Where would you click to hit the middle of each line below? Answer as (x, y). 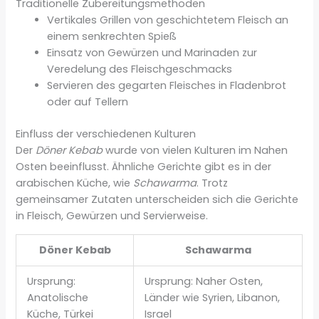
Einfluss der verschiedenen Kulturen (106, 134)
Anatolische (58, 298)
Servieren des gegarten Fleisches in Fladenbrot (167, 85)
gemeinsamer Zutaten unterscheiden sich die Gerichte (157, 199)
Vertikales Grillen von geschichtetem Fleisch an (168, 20)
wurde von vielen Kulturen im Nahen (195, 150)
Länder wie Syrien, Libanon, (213, 298)
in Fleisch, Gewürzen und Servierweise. (112, 215)
